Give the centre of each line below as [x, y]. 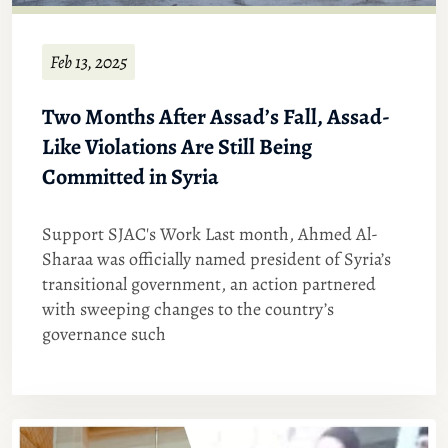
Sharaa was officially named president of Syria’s [216, 259]
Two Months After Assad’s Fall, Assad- [216, 117]
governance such [104, 334]
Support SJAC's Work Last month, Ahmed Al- [210, 234]
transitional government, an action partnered [209, 284]
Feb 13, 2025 [88, 62]
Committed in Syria [130, 177]
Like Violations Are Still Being [177, 147]
